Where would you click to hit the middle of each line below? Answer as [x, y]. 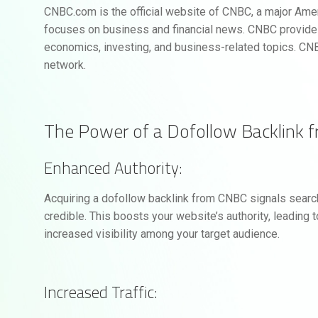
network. [65, 65]
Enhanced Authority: [114, 168]
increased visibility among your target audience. [162, 234]
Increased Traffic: [101, 292]
